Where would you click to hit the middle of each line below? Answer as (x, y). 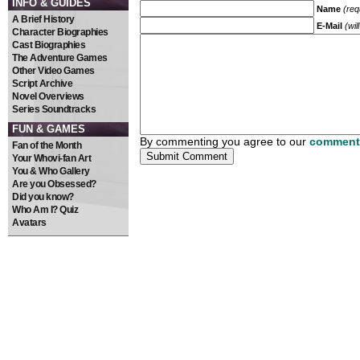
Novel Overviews (48, 96)
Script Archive (42, 84)
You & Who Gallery (51, 171)
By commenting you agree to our (225, 142)
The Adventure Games (60, 58)
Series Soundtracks (54, 109)
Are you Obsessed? (54, 184)
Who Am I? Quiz (45, 210)
